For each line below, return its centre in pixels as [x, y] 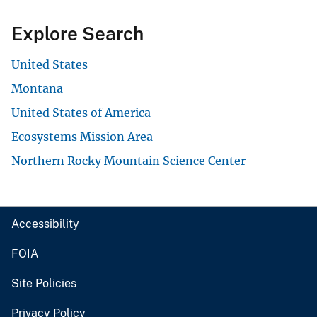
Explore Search [77, 34]
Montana [37, 89]
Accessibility [45, 224]
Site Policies [44, 284]
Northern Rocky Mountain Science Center [128, 161]
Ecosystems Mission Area [82, 137]
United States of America [81, 113]
